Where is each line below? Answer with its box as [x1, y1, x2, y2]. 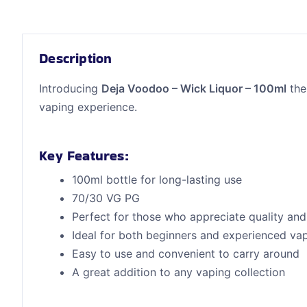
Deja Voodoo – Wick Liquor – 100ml [101, 82, 287, 96]
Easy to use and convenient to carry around [72, 246, 300, 260]
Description [39, 49, 112, 69]
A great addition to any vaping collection [72, 265, 286, 279]
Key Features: [39, 145, 129, 165]
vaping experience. [39, 100, 138, 114]
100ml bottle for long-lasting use [72, 172, 243, 186]
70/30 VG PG [72, 191, 140, 205]
